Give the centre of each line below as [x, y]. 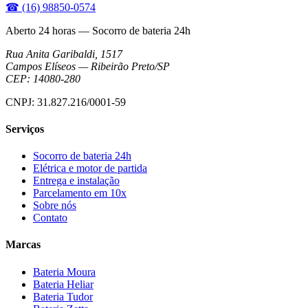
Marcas [23, 245]
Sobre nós [55, 206]
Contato [50, 218]
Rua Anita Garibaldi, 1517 [64, 54]
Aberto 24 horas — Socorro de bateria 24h [98, 30]
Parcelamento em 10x [80, 193]
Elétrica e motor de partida [90, 168]
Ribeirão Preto [123, 66]
